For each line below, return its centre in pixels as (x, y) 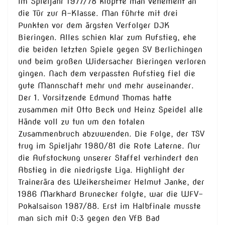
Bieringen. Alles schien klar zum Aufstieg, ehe (107, 38)
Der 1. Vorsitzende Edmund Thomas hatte (95, 98)
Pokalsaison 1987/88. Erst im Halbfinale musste (109, 206)
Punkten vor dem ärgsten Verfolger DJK (94, 26)
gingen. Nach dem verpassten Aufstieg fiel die (107, 74)
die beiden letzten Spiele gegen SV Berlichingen (110, 50)
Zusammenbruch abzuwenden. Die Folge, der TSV (111, 134)
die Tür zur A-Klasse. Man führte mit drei (98, 14)
